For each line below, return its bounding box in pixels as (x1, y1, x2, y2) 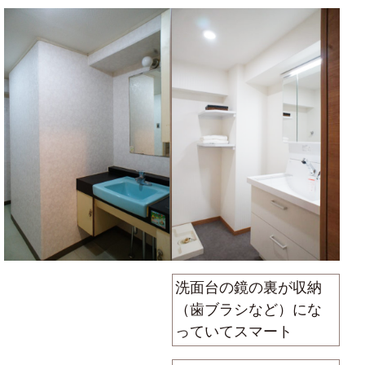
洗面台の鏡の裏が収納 (174, 279, 322, 297)
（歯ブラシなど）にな (174, 301, 322, 319)
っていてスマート (174, 323, 292, 341)
